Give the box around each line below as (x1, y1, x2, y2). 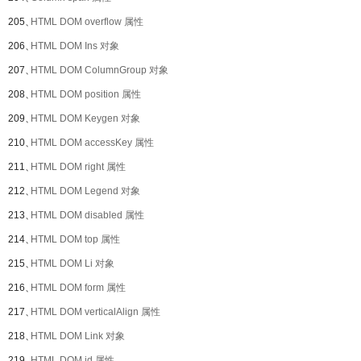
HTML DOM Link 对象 (31, 330, 125, 342)
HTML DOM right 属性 (31, 161, 126, 172)
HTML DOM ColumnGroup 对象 (31, 64, 168, 76)
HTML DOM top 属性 (31, 234, 120, 245)
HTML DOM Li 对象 (31, 258, 114, 269)
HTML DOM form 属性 (31, 282, 126, 293)
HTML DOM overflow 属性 (31, 16, 143, 27)
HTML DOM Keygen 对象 (31, 113, 140, 124)
